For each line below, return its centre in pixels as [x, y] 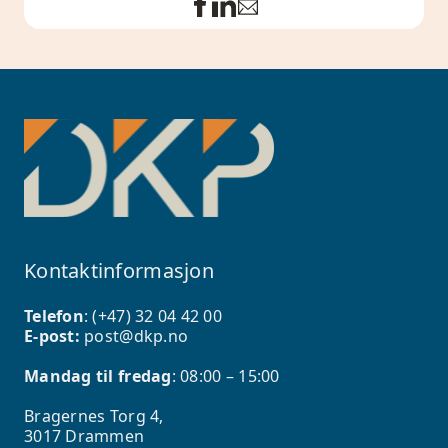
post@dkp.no [136, 336]
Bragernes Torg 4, [94, 416]
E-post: [54, 336]
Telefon [54, 316]
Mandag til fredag [98, 376]
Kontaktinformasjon [119, 271]
